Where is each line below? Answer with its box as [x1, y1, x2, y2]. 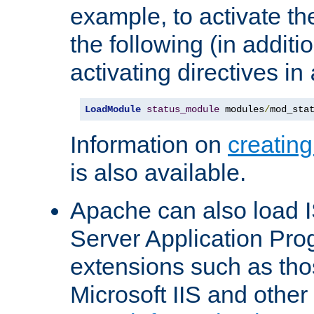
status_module [146, 104, 219, 116]
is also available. [70, 159, 246, 186]
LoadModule [85, 104, 141, 116]
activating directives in [70, 59, 310, 86]
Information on [70, 131, 228, 158]
